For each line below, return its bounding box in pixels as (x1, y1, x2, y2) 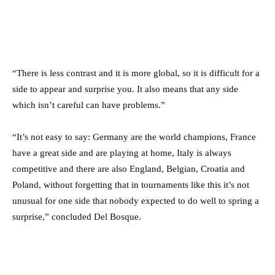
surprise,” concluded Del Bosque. (12, 211, 141, 222)
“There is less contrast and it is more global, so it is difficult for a (12, 68, 260, 78)
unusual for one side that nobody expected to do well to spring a (12, 195, 259, 206)
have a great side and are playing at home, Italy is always (12, 147, 231, 158)
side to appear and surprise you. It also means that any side (12, 83, 238, 94)
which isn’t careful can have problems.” (12, 99, 165, 110)
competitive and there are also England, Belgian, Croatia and (12, 163, 245, 174)
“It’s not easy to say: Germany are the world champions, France (12, 131, 256, 142)
